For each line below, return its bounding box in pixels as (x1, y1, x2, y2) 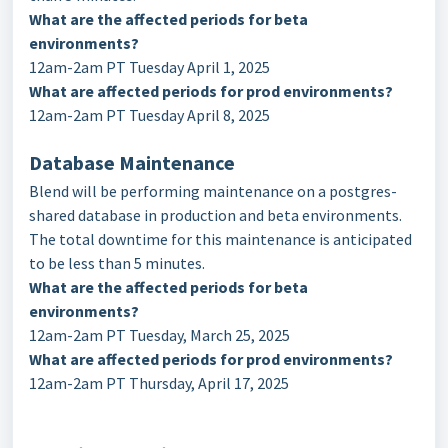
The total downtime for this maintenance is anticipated (29, 228, 412, 249)
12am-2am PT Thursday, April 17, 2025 (29, 372, 289, 393)
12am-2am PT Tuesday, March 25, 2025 (29, 324, 290, 345)
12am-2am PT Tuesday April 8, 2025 (29, 104, 270, 125)
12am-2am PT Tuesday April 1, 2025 (29, 56, 270, 77)
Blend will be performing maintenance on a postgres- (29, 180, 397, 201)
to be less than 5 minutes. (29, 252, 208, 273)
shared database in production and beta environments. (29, 204, 402, 225)
